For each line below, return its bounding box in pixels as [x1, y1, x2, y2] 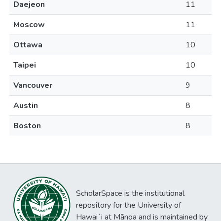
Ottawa [13, 39, 42, 50]
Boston [13, 120, 41, 131]
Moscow [13, 19, 45, 30]
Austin [13, 100, 38, 111]
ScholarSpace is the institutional [76, 188, 184, 199]
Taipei [13, 60, 36, 71]
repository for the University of [76, 200, 181, 211]
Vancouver [13, 80, 52, 91]
